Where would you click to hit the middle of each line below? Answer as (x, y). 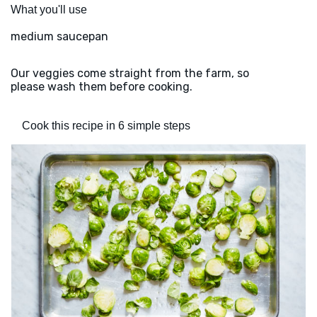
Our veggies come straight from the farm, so (130, 74)
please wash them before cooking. (102, 87)
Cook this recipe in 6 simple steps (106, 126)
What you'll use (49, 10)
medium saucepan (59, 37)
